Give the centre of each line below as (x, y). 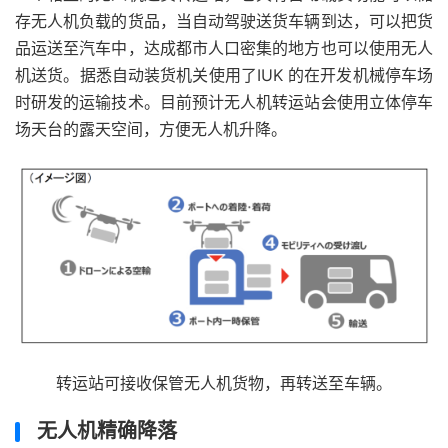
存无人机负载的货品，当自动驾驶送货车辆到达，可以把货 (224, 21)
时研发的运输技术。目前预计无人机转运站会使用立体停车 (224, 102)
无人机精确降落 (107, 431)
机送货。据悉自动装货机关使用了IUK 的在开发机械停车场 (224, 75)
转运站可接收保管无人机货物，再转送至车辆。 (224, 383)
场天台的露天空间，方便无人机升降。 (151, 129)
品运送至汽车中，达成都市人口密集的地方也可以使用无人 (224, 48)
